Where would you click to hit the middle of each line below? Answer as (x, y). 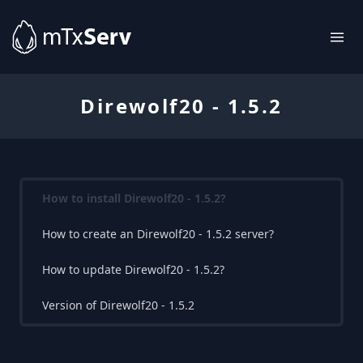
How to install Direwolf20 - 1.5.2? (134, 198)
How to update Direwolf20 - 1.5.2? (133, 269)
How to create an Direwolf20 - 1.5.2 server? (158, 234)
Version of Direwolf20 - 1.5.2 (118, 305)
